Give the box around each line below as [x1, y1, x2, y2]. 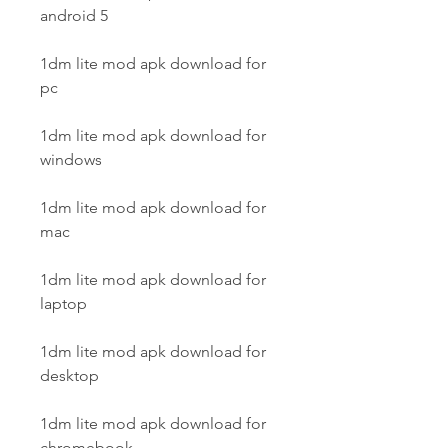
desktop [40, 366, 99, 385]
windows [40, 150, 102, 169]
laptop [40, 294, 87, 313]
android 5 [40, 6, 108, 25]
